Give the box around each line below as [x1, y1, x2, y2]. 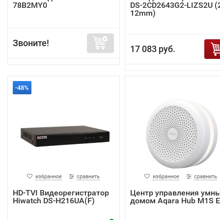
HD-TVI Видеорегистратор [13, 188, 109, 197]
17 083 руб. [130, 43, 175, 54]
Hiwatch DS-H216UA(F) [13, 195, 95, 205]
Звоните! [13, 37, 49, 48]
